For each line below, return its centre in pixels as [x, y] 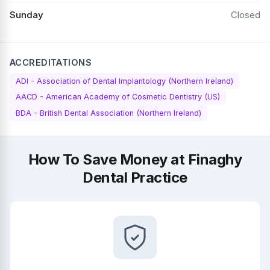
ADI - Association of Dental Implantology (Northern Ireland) [124, 81]
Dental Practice [135, 177]
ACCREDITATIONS [51, 62]
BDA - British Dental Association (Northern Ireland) [108, 113]
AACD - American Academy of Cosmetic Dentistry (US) [118, 97]
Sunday [27, 14]
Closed [246, 14]
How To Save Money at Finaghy [135, 159]
